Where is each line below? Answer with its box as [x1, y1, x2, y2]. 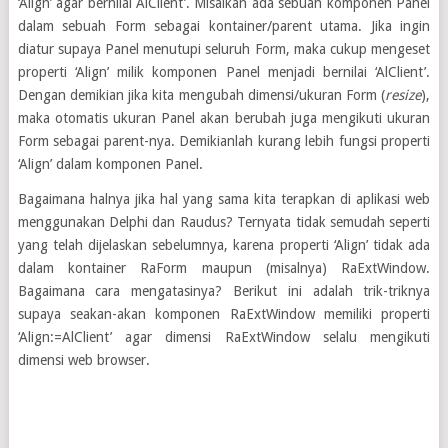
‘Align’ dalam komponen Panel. [17, 156, 203, 172]
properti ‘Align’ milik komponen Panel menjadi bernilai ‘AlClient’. [17, 64, 431, 80]
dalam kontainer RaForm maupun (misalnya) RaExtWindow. [17, 260, 431, 276]
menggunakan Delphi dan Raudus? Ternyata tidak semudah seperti [17, 214, 431, 230]
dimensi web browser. [17, 352, 150, 368]
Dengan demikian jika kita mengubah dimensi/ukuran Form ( [17, 87, 386, 103]
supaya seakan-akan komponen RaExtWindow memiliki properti [17, 306, 431, 322]
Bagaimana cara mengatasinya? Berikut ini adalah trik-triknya [17, 283, 431, 299]
